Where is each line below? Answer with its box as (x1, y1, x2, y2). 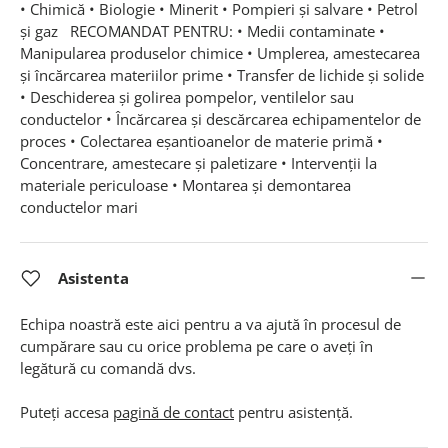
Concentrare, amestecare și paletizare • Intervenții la (20, 152, 377, 173)
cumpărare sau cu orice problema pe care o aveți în (20, 335, 373, 356)
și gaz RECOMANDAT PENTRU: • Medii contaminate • (20, 20, 385, 41)
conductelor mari (20, 196, 138, 217)
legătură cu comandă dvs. (20, 357, 196, 378)
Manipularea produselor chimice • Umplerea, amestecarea (20, 42, 420, 63)
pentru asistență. (234, 401, 353, 422)
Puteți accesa (20, 401, 113, 422)
